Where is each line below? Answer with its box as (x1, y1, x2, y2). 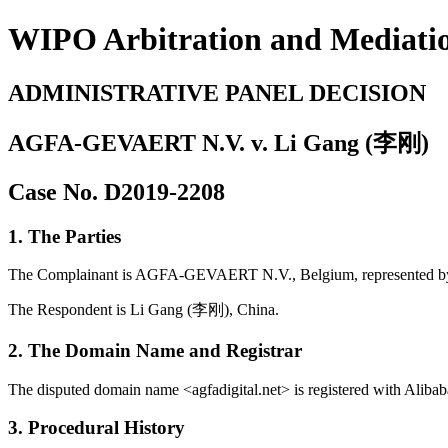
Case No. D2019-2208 (8, 178, 225, 205)
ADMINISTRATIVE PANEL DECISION (8, 79, 426, 106)
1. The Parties (8, 225, 121, 247)
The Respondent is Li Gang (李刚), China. (8, 301, 279, 319)
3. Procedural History (8, 417, 185, 439)
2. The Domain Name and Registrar (8, 340, 302, 362)
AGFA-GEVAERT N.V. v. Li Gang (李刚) (8, 129, 429, 156)
